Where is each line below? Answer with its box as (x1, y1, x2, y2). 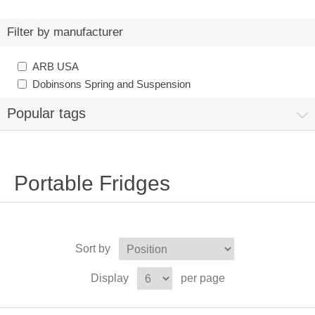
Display (90, 272, 129, 285)
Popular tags (7, 105, 86, 122)
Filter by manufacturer (7, 25, 123, 39)
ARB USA (32, 60, 79, 73)
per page (180, 272, 225, 285)
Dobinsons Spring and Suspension (32, 78, 191, 91)
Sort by (75, 243, 110, 255)
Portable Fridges (14, 172, 170, 195)
